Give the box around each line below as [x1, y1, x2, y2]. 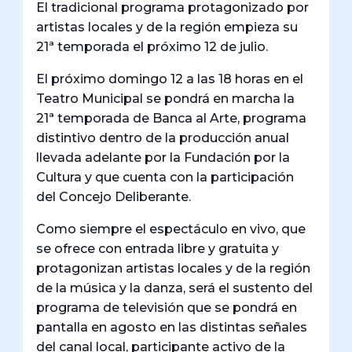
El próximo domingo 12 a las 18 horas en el [36, 71, 304, 87]
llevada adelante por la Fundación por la [36, 150, 291, 166]
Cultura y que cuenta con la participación [36, 170, 295, 185]
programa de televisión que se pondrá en [36, 300, 298, 316]
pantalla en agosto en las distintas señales [36, 320, 308, 335]
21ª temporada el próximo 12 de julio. [36, 39, 269, 55]
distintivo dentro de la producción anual [36, 130, 290, 146]
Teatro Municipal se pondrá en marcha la [36, 91, 295, 107]
